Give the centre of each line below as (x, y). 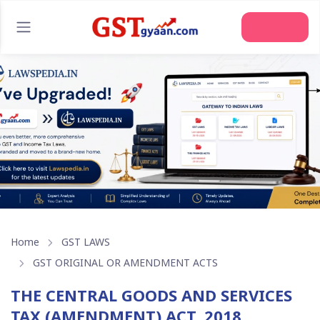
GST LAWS (85, 242)
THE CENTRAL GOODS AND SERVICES (151, 295)
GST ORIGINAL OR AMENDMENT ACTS (125, 263)
